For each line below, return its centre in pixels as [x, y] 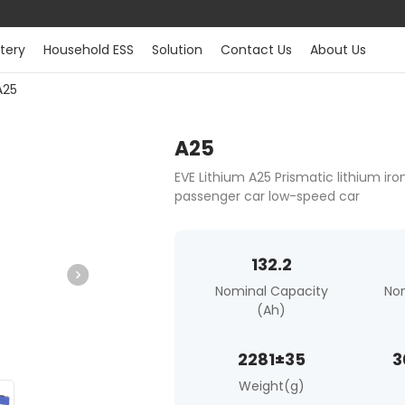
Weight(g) [271, 386]
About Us [338, 50]
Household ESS [88, 50]
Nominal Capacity [271, 291]
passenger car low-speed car [268, 196]
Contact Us [256, 50]
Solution [177, 50]
